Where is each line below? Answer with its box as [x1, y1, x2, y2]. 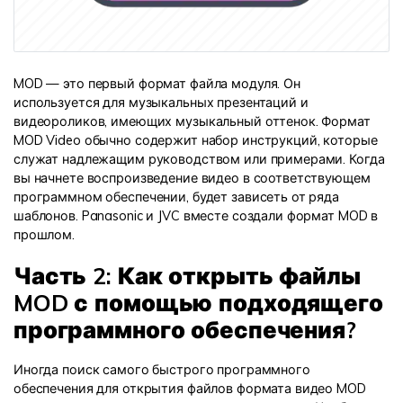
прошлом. [13, 227, 75, 244]
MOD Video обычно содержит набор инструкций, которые [13, 132, 378, 149]
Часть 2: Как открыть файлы [13, 261, 361, 291]
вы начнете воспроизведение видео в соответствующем [13, 170, 371, 187]
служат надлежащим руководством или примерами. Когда [13, 151, 385, 168]
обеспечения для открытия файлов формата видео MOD [13, 380, 366, 397]
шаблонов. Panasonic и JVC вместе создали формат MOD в [13, 208, 379, 225]
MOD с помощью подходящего [13, 288, 383, 318]
